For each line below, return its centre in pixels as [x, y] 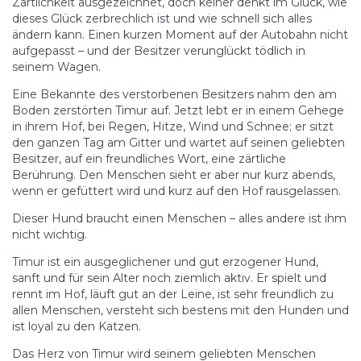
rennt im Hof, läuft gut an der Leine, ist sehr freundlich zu [173, 294]
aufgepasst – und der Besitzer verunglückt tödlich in [159, 50]
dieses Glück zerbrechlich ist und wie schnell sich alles [162, 18]
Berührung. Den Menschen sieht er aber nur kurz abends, [174, 174]
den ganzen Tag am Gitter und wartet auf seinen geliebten [178, 142]
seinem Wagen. [56, 66]
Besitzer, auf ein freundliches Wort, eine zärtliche [149, 158]
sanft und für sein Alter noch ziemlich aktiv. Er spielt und [169, 278]
